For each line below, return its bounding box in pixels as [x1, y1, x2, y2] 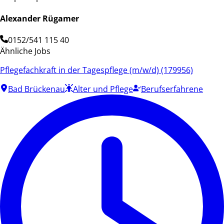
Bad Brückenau [8, 83, 65, 95]
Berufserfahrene [141, 83, 203, 95]
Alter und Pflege [73, 83, 133, 95]
